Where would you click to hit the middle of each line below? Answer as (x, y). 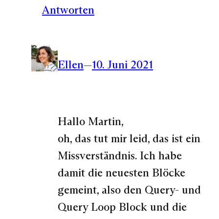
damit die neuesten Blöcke (121, 172)
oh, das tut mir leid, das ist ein (129, 138)
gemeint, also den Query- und (129, 189)
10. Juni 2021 (122, 64)
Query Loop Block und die (122, 207)
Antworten (68, 10)
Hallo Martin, (91, 121)
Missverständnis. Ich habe (120, 155)
